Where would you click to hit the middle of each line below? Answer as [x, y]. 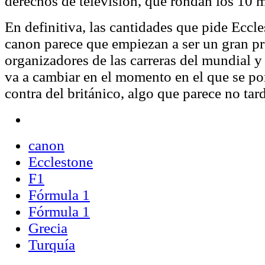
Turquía [52, 244]
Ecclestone [61, 161]
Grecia [48, 228]
